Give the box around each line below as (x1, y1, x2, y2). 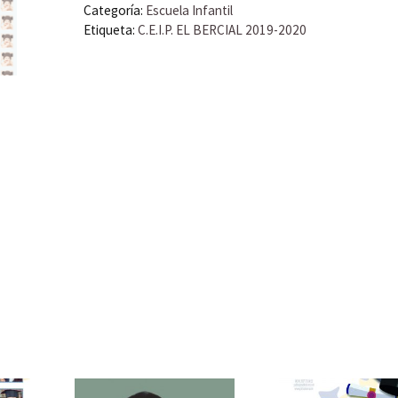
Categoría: (83, 2, 146, 19)
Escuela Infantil (145, 2, 233, 19)
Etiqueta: (83, 21, 138, 38)
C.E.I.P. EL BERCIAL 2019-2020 (137, 21, 306, 38)
